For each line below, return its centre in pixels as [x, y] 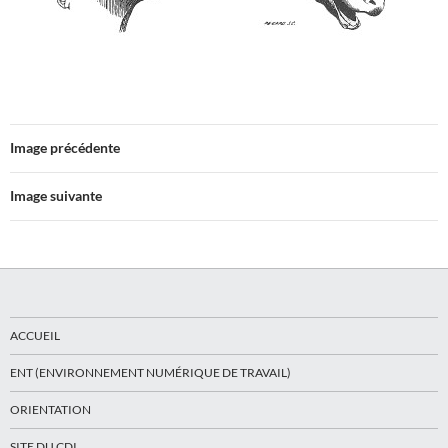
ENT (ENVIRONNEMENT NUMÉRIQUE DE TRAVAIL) [150, 372]
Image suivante [56, 195]
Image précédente [65, 147]
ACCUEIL [35, 335]
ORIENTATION [50, 409]
